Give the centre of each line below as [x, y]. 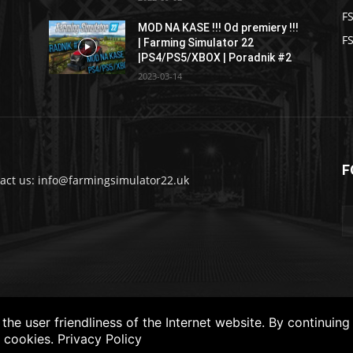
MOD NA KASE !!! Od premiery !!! [219, 28]
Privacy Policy [100, 339]
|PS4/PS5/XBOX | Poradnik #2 [215, 58]
